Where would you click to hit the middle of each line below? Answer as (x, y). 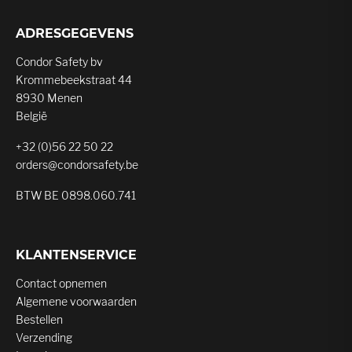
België (31, 116)
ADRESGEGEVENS (75, 33)
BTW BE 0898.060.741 (76, 195)
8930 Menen (49, 98)
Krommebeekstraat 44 (74, 80)
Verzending (44, 337)
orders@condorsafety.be (77, 165)
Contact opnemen (61, 283)
